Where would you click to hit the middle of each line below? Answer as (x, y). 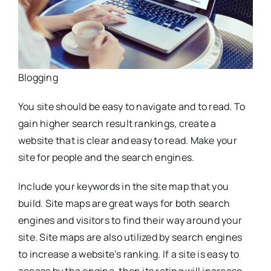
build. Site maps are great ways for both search (124, 204)
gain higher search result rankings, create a (117, 124)
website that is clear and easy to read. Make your (127, 141)
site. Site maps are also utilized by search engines (130, 237)
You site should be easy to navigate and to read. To (132, 107)
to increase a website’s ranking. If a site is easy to (129, 254)
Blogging (38, 78)
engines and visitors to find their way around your (130, 220)
